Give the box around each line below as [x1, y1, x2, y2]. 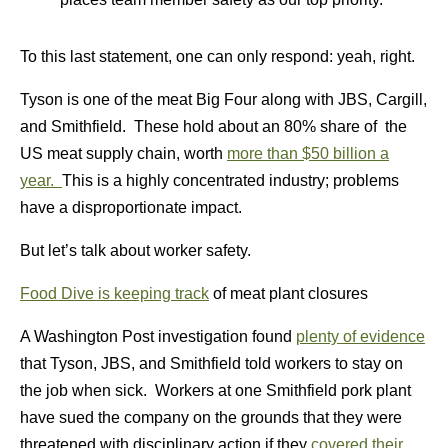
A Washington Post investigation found [20, 328, 296, 345]
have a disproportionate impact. [20, 199, 242, 216]
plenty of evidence [296, 328, 425, 345]
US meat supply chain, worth [20, 145, 227, 162]
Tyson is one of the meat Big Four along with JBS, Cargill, [20, 91, 427, 108]
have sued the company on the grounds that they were [20, 409, 402, 426]
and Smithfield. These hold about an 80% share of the [20, 118, 407, 135]
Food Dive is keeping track [20, 285, 209, 302]
